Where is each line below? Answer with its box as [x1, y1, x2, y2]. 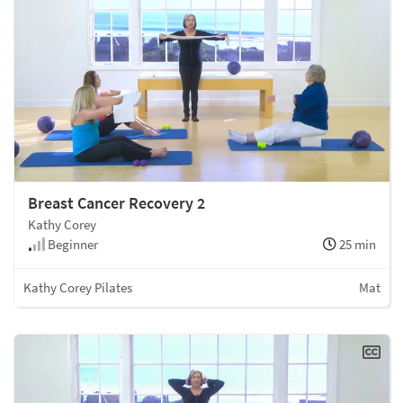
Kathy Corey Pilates [23, 279, 132, 297]
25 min [336, 236, 376, 254]
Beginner [45, 236, 98, 254]
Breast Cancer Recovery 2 [28, 193, 205, 214]
